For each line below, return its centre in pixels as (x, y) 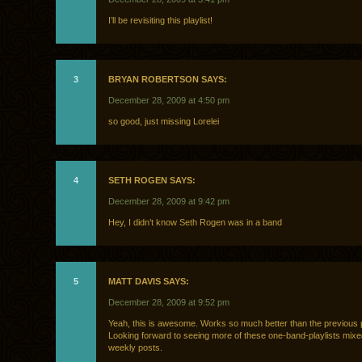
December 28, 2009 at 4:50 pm (169, 101)
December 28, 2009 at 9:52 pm (169, 303)
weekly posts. (135, 348)
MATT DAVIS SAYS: (149, 282)
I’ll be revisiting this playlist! (160, 21)
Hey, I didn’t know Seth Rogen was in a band (195, 223)
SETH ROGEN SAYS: (152, 181)
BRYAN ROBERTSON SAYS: (168, 80)
